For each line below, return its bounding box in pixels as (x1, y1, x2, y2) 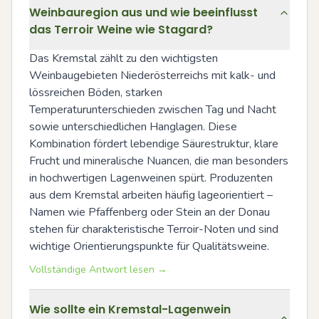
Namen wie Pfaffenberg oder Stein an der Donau (29, 204, 270, 220)
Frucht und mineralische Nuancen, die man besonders (29, 153, 288, 169)
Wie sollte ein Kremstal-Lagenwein (29, 301, 231, 318)
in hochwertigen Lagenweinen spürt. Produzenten (29, 170, 273, 186)
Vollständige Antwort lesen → (29, 263, 167, 276)
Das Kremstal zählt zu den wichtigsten (29, 51, 218, 66)
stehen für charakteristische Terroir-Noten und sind (29, 221, 278, 237)
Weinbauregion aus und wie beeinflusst (29, 4, 258, 21)
